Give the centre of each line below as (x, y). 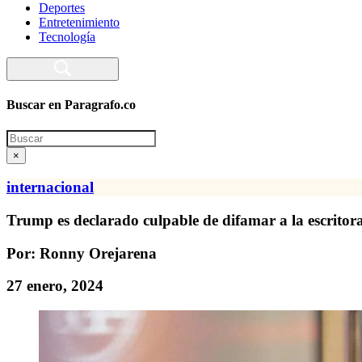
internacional (50, 187)
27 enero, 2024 (55, 286)
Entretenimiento (79, 22)
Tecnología (67, 37)
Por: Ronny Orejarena (82, 253)
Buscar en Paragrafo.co (71, 105)
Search (23, 136)
